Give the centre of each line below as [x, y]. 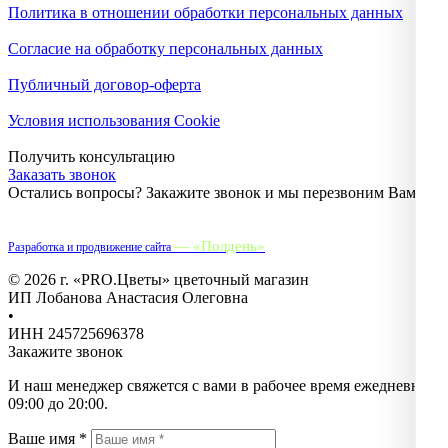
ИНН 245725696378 [76, 333]
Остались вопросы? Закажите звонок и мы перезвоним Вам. [214, 192]
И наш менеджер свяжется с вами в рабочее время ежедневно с [223, 385]
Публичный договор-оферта [104, 84]
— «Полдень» [219, 245]
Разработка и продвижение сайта [91, 246]
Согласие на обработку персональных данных [165, 48]
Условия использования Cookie [114, 120]
